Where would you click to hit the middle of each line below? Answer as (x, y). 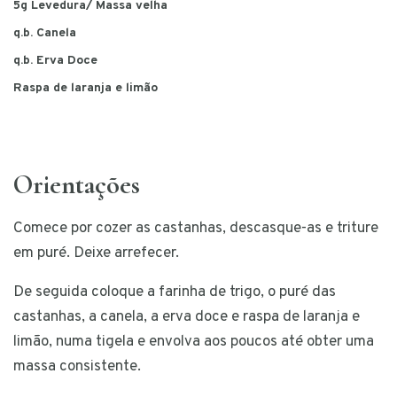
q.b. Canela (45, 34)
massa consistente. (77, 367)
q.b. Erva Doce (55, 61)
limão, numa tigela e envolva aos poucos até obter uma (194, 343)
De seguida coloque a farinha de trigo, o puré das (175, 293)
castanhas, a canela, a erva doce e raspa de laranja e (187, 318)
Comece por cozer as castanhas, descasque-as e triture (196, 229)
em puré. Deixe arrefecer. (96, 254)
